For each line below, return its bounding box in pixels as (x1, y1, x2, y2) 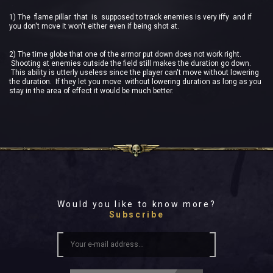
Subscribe (108, 210, 165, 220)
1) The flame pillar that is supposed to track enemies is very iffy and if (9, 12, 252, 21)
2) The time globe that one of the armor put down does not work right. (9, 50, 241, 59)
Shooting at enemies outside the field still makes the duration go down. (9, 59, 251, 68)
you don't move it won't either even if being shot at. (9, 21, 179, 30)
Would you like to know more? (57, 199, 216, 210)
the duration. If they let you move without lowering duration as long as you (9, 77, 261, 87)
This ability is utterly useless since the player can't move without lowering (9, 68, 259, 77)
